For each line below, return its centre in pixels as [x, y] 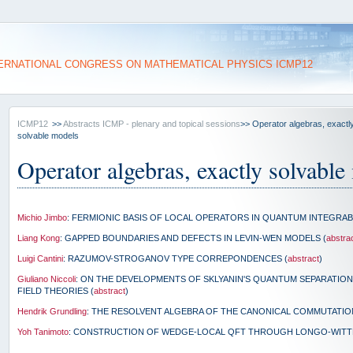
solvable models [48, 136]
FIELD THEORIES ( [56, 291]
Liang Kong [39, 238]
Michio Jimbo [42, 217]
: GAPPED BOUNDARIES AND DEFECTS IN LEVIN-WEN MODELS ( [193, 238]
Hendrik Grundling [52, 311]
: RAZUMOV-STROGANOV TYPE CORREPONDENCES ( [175, 258]
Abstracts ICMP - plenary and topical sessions [152, 124]
